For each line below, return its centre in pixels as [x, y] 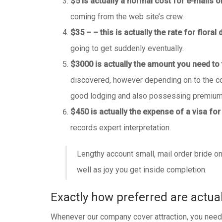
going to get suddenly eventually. [127, 48]
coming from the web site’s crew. [127, 17]
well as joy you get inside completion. [142, 170]
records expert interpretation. [121, 128]
